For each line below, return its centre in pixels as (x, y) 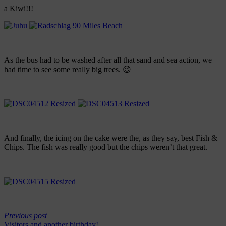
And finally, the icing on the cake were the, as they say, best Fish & (111, 138)
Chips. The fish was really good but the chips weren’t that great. (106, 147)
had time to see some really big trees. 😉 (68, 70)
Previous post (25, 216)
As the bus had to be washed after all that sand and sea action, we (108, 60)
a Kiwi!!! (19, 9)
